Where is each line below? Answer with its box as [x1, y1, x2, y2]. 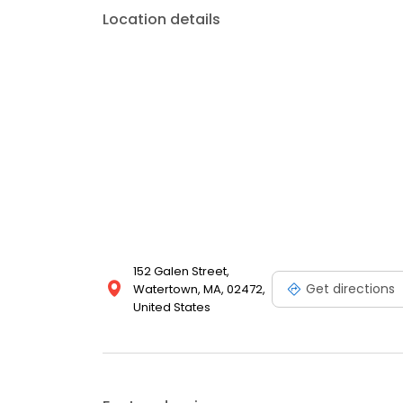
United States [133, 299, 210, 316]
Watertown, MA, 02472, [133, 281, 265, 298]
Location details [103, 9, 220, 30]
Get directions [306, 279, 395, 298]
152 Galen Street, [133, 263, 229, 280]
